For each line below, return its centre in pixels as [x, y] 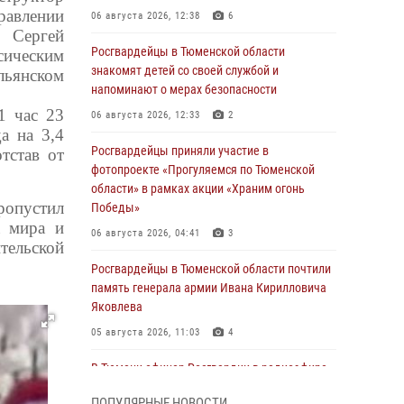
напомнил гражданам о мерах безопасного [205, 387]
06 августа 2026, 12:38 [146, 16]
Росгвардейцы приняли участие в [180, 151]
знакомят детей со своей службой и [185, 70]
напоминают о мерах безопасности [184, 89]
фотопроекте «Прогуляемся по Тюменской [203, 170]
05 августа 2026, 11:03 [146, 332]
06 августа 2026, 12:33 [146, 115]
